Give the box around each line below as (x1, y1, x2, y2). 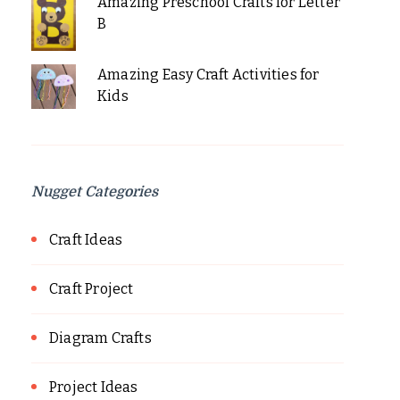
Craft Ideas (49, 231, 123, 249)
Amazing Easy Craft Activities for (96, 66, 320, 84)
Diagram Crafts (49, 329, 152, 347)
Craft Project (49, 280, 134, 298)
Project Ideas (49, 379, 138, 396)
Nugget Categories (31, 184, 158, 201)
